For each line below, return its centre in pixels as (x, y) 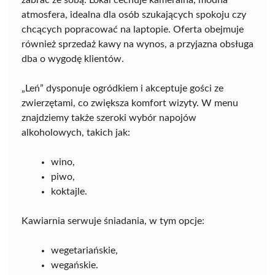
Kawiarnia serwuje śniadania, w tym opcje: (113, 221)
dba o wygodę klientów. (73, 59)
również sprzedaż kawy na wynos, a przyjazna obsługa (137, 44)
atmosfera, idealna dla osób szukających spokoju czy (134, 15)
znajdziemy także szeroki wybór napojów (109, 118)
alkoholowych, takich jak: (76, 133)
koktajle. (69, 192)
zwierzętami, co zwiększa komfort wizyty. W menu (130, 103)
